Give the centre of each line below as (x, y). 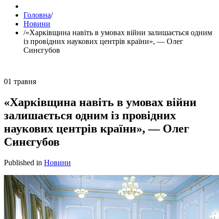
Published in (23, 162)
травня (25, 81)
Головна (37, 15)
